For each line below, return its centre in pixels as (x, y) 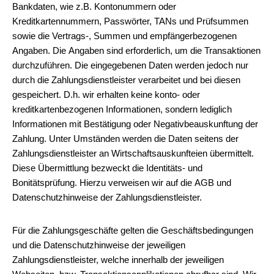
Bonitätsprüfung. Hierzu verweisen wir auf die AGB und (122, 183)
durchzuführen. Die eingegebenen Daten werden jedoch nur (130, 65)
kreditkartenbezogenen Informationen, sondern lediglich (122, 109)
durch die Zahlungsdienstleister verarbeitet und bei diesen (126, 80)
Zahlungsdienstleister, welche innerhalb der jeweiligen (118, 260)
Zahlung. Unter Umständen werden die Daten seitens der (125, 139)
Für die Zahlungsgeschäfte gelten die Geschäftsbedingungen (133, 230)
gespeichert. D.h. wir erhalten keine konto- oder (106, 94)
